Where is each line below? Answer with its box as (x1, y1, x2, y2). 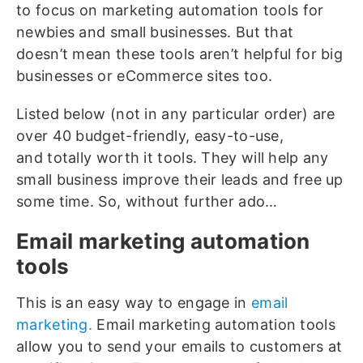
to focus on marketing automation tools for (16, 2, 324, 19)
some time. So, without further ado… (16, 193, 278, 211)
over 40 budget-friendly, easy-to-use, (16, 127, 284, 145)
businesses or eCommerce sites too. (16, 67, 273, 85)
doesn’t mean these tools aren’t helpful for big (16, 45, 344, 63)
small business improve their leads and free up (16, 171, 344, 189)
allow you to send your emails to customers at (16, 338, 343, 356)
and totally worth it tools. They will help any (16, 149, 329, 167)
